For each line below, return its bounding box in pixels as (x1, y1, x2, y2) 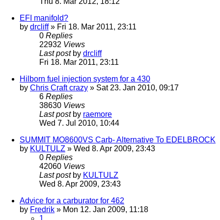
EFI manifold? (20, 14, 68, 23)
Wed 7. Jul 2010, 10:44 (39, 119, 119, 128)
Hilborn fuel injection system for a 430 (20, 75, 150, 83)
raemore (83, 110, 112, 119)
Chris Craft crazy (30, 83, 88, 92)
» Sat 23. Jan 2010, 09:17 (88, 83, 179, 92)
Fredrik (30, 205, 55, 214)
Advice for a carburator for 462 (20, 196, 124, 205)
